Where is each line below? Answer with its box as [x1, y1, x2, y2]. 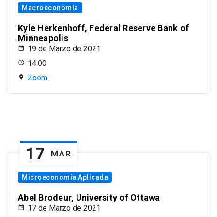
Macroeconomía [22, 4, 78, 12]
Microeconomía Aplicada [22, 173, 108, 182]
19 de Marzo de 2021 [28, 44, 101, 54]
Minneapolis [18, 33, 68, 44]
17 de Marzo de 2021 [28, 203, 101, 213]
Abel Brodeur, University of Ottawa [18, 192, 160, 203]
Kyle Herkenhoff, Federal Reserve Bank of [18, 23, 189, 33]
